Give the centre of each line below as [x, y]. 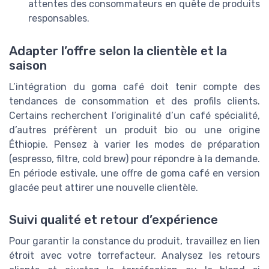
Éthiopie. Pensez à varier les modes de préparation [134, 144]
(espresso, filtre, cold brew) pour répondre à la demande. [134, 159]
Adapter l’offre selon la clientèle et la [118, 51]
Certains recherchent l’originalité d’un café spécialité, [134, 115]
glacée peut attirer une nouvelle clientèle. [104, 187]
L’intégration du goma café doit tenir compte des [134, 86]
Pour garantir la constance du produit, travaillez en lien [134, 241]
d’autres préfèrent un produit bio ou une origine [134, 130]
